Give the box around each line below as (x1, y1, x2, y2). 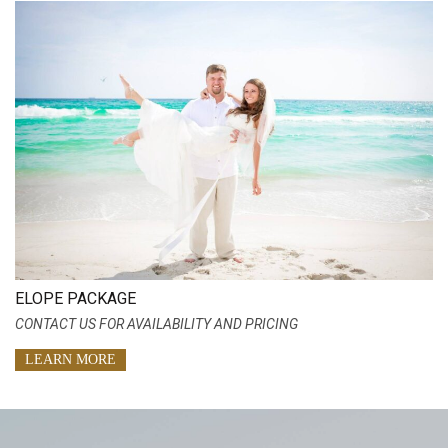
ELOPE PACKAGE (15, 289, 136, 309)
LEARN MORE (25, 352, 116, 368)
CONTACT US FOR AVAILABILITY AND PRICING (15, 316, 298, 333)
